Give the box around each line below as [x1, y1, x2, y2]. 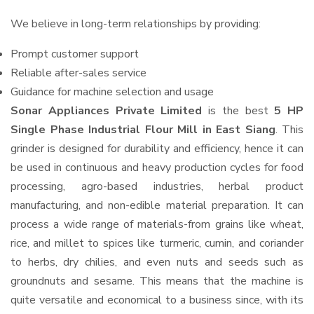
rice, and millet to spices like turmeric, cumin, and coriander [11, 235, 303, 251]
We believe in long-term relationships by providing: [11, 16, 261, 32]
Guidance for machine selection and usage [11, 84, 214, 100]
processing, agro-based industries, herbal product [11, 179, 303, 194]
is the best [202, 103, 275, 118]
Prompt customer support [11, 46, 139, 62]
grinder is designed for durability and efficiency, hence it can [11, 141, 303, 156]
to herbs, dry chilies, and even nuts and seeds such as [11, 254, 303, 270]
